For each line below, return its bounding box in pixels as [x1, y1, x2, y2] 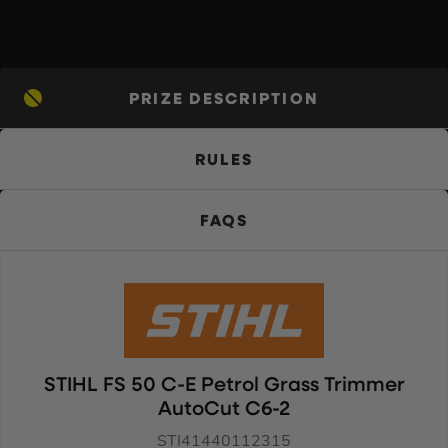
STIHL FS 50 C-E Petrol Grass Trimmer [43, 375, 405, 396]
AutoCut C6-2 [158, 399, 290, 420]
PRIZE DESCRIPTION [128, 91, 320, 108]
